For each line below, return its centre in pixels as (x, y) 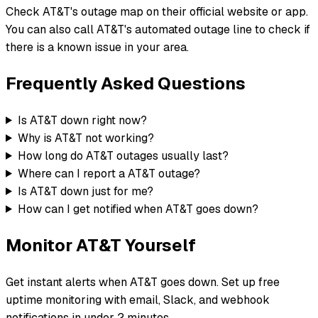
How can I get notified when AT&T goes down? (138, 209)
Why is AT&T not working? (86, 138)
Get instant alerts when (68, 282)
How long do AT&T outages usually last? (123, 155)
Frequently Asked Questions (126, 83)
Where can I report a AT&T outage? (109, 173)
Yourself (159, 245)
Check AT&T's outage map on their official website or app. (157, 11)
